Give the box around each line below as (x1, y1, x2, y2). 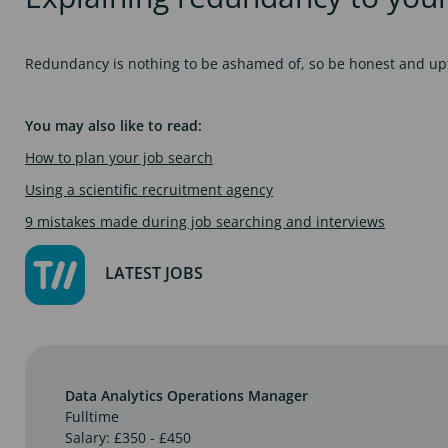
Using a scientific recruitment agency (25, 179, 273, 199)
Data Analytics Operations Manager (65, 385, 308, 405)
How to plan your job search (25, 147, 213, 167)
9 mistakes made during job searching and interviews (25, 211, 385, 231)
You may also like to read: (25, 115, 202, 135)
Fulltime (65, 406, 119, 426)
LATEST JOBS (105, 262, 203, 285)
